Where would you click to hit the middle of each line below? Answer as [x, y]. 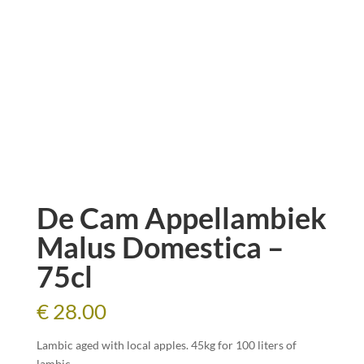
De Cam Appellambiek [181, 218]
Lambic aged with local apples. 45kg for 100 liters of [166, 345]
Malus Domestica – [160, 247]
